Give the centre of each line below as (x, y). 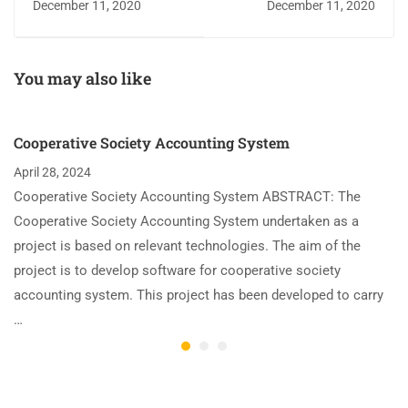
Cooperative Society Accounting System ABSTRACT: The (187, 197)
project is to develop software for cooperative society (177, 271)
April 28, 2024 (52, 173)
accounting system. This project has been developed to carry (199, 296)
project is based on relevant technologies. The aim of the (187, 246)
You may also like (82, 79)
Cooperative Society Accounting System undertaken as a (186, 222)
